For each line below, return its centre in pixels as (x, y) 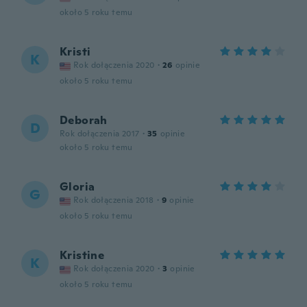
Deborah (84, 120)
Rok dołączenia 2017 (100, 134)
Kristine (82, 255)
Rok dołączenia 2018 (114, 200)
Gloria (77, 187)
